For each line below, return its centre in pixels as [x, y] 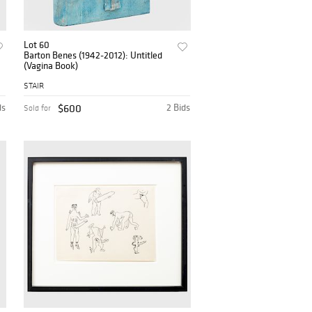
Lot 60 [37, 45]
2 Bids [179, 108]
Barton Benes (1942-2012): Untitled [93, 55]
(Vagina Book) [51, 66]
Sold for [38, 108]
